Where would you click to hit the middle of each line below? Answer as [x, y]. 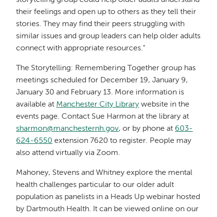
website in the [164, 104]
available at [36, 104]
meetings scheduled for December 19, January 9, [102, 80]
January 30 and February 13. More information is [100, 92]
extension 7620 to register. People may [122, 141]
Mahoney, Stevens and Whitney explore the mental [104, 173]
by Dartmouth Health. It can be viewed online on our [108, 209]
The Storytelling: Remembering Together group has [106, 68]
